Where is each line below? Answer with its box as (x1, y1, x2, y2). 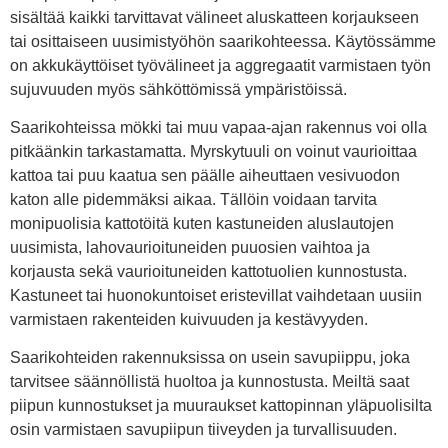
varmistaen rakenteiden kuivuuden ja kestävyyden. (10, 311, 368, 328)
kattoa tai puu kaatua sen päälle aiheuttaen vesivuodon (10, 167, 400, 184)
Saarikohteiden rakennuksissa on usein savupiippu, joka (10, 349, 410, 367)
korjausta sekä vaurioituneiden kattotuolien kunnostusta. (10, 263, 407, 280)
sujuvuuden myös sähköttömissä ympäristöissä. (10, 80, 347, 98)
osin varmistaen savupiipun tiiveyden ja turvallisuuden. (10, 421, 397, 439)
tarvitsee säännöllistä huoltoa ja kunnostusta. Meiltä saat (10, 373, 409, 391)
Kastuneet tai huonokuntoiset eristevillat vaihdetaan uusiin (10, 287, 422, 304)
